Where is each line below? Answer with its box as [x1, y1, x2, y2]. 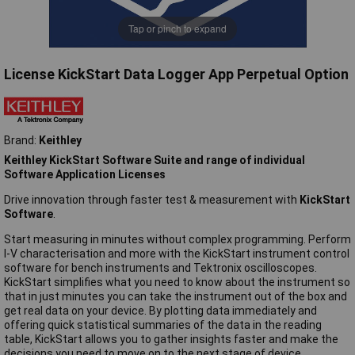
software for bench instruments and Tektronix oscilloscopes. [4, 261, 317, 274]
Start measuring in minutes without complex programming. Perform [4, 232, 351, 246]
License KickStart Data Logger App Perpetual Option [4, 65, 349, 82]
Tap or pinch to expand [128, 21, 227, 36]
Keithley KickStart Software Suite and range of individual [4, 153, 305, 166]
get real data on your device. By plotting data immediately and [4, 303, 317, 317]
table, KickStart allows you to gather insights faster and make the [4, 332, 338, 345]
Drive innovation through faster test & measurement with [4, 193, 300, 206]
